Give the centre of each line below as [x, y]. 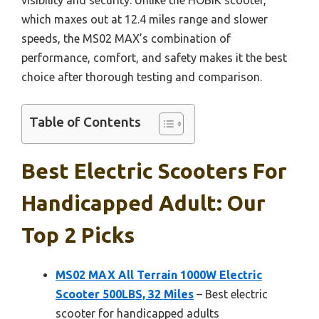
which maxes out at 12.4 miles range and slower [145, 19]
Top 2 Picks [78, 235]
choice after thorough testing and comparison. [142, 77]
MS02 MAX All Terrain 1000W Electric [159, 274]
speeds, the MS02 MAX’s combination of [126, 38]
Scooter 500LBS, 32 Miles [125, 294]
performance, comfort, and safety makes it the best [154, 57]
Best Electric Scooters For [154, 171]
